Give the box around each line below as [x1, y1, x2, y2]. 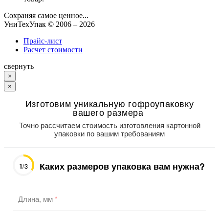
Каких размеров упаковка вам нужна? [40, 160, 205, 173]
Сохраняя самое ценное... [4, 11, 88, 20]
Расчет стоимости [23, 45, 83, 54]
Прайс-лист [23, 36, 62, 45]
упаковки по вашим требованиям [54, 128, 165, 138]
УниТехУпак [4, 20, 46, 28]
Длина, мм [18, 193, 55, 204]
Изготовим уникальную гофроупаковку [25, 96, 194, 109]
